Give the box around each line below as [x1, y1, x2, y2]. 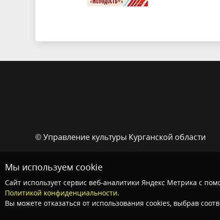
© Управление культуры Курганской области [35, 131, 206, 142]
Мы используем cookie [5, 161, 103, 173]
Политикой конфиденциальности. [5, 188, 119, 197]
